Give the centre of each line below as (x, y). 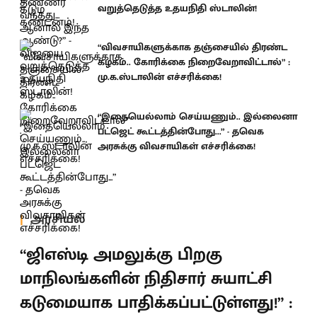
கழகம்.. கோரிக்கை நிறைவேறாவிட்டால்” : (194, 62)
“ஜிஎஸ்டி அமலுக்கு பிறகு (121, 255)
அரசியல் (58, 219)
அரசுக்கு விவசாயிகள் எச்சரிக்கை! (177, 146)
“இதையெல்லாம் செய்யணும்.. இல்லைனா (197, 116)
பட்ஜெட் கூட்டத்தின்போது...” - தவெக (181, 131)
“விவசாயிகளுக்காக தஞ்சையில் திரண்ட (192, 47)
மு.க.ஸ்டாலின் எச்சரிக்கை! (160, 77)
